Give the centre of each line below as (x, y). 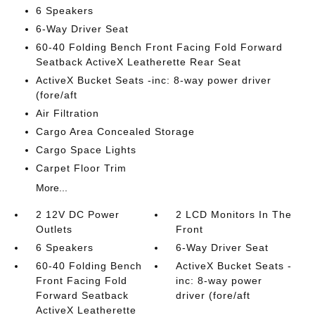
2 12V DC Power (77, 214)
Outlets (54, 229)
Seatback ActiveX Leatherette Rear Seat (138, 62)
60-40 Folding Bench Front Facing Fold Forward (159, 47)
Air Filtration (67, 113)
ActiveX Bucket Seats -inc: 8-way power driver (153, 80)
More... (51, 188)
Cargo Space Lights (86, 150)
